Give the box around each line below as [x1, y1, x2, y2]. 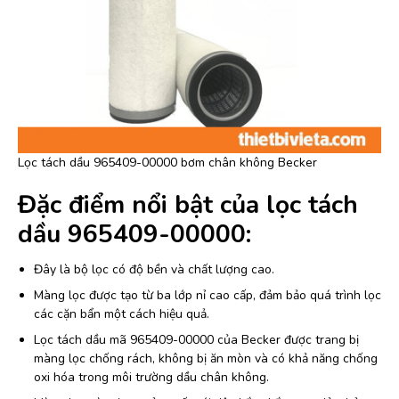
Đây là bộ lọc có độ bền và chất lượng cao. [34, 261, 274, 279]
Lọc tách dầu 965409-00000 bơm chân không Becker [18, 154, 317, 172]
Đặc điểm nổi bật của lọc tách [18, 188, 358, 223]
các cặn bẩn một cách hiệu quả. [34, 305, 209, 323]
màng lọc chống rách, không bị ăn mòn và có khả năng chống [34, 350, 378, 368]
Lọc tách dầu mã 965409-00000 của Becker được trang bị [34, 331, 359, 349]
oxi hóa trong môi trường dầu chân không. [34, 369, 269, 387]
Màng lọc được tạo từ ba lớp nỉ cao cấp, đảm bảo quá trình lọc [34, 287, 381, 305]
